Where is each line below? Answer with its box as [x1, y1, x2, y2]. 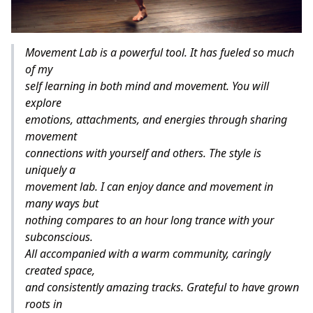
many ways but [25, 195, 99, 211]
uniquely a [25, 161, 75, 177]
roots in [25, 296, 62, 312]
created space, [25, 262, 95, 278]
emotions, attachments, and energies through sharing [25, 111, 287, 127]
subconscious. [25, 228, 93, 245]
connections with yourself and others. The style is [25, 145, 261, 161]
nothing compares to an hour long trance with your [25, 212, 274, 228]
